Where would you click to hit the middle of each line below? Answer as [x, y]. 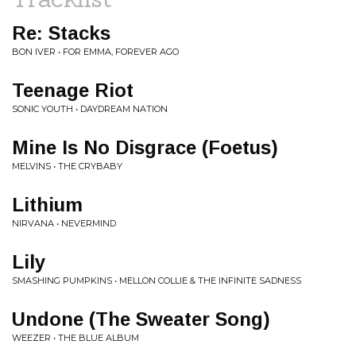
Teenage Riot [73, 90]
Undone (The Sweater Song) [141, 319]
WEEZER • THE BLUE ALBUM [75, 338]
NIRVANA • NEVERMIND [64, 223]
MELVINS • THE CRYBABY [67, 166]
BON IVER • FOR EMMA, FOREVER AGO [95, 52]
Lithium [47, 205]
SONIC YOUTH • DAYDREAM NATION [90, 109]
